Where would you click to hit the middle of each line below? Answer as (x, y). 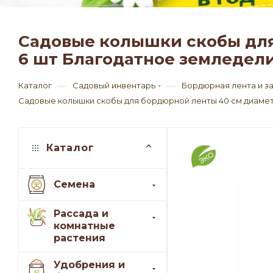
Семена (74, 184)
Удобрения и (89, 265)
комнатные (84, 226)
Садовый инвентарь (114, 86)
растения (80, 238)
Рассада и (81, 214)
